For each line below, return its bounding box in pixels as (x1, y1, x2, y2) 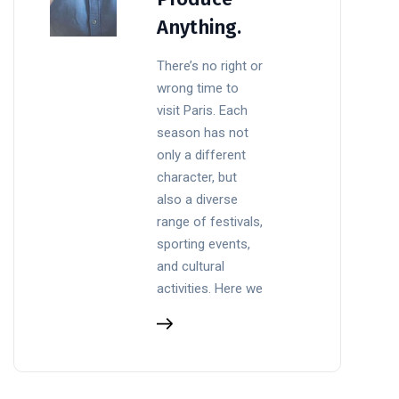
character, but (157, 168, 238, 185)
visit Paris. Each (157, 102, 248, 118)
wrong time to (157, 79, 240, 96)
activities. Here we (157, 280, 264, 297)
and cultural (157, 257, 225, 274)
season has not (157, 124, 249, 141)
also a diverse (157, 191, 239, 208)
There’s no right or (157, 57, 264, 74)
